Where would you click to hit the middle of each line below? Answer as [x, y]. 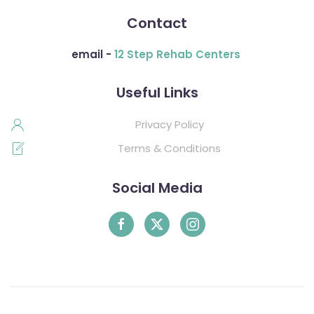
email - [93, 54]
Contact [157, 23]
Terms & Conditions [169, 148]
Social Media [157, 187]
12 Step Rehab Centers [177, 54]
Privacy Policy [169, 124]
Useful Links [157, 92]
